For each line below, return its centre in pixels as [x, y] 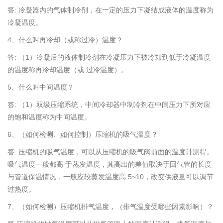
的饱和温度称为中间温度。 [49, 117]
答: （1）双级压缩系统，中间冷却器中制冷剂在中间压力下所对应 [109, 105]
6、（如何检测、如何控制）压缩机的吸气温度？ [83, 135]
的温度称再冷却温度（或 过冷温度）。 [68, 70]
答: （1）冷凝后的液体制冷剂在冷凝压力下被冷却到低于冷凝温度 [109, 57]
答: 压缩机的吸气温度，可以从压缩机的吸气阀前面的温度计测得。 [111, 152]
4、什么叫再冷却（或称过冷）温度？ [65, 40]
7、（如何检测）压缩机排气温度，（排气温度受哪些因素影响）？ [111, 207]
